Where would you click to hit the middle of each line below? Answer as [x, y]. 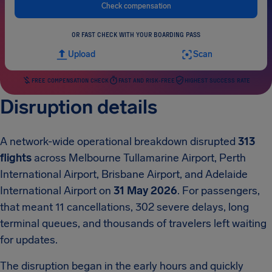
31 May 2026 [145, 191]
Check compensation [136, 6]
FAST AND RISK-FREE [147, 80]
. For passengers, [219, 191]
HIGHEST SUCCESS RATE [217, 80]
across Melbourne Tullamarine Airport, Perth [139, 158]
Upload [81, 54]
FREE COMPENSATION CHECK [70, 80]
